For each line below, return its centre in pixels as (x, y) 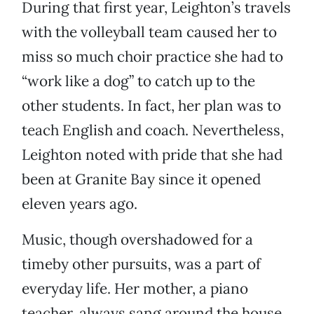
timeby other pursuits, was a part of (141, 264)
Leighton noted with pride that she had (152, 155)
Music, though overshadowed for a (137, 240)
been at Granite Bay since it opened (141, 179)
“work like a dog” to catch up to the (138, 81)
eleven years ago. (80, 204)
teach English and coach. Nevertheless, (153, 130)
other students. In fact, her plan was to (151, 106)
